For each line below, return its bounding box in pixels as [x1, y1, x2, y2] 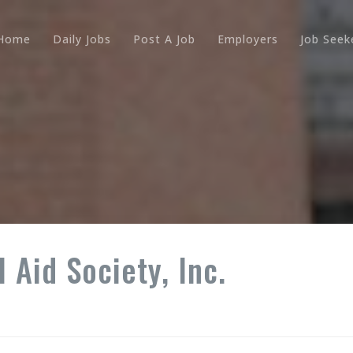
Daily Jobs [52, 32, 111, 46]
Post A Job [132, 32, 195, 46]
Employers [217, 32, 278, 46]
